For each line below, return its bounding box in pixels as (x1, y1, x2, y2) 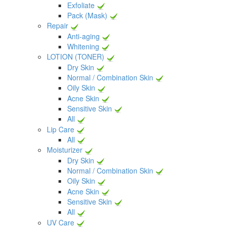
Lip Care (47, 124, 74, 134)
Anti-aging (67, 31, 100, 41)
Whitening (67, 41, 99, 51)
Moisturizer (47, 145, 82, 155)
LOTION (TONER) (47, 51, 104, 62)
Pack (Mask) (67, 10, 107, 20)
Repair (47, 20, 68, 31)
